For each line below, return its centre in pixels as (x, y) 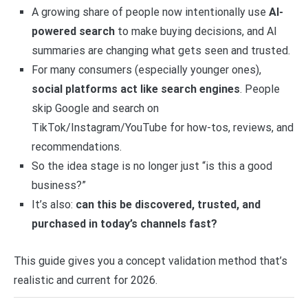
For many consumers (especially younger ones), (146, 70)
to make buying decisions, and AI (196, 32)
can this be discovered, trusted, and (168, 205)
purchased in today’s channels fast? (124, 224)
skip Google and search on (95, 109)
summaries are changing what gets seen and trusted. (161, 51)
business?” (58, 186)
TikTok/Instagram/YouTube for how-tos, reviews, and (162, 128)
